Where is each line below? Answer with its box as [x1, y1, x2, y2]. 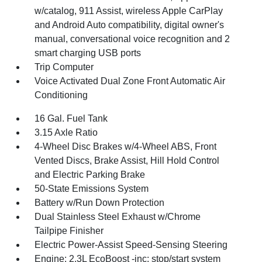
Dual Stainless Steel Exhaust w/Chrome [35, 211, 201, 222]
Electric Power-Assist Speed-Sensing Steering [35, 239, 228, 250]
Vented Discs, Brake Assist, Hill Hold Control [35, 155, 220, 166]
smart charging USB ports [35, 47, 142, 58]
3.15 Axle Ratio [35, 127, 98, 137]
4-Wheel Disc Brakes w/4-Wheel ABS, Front [35, 141, 217, 151]
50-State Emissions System [35, 183, 149, 194]
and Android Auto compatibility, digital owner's [35, 19, 225, 30]
